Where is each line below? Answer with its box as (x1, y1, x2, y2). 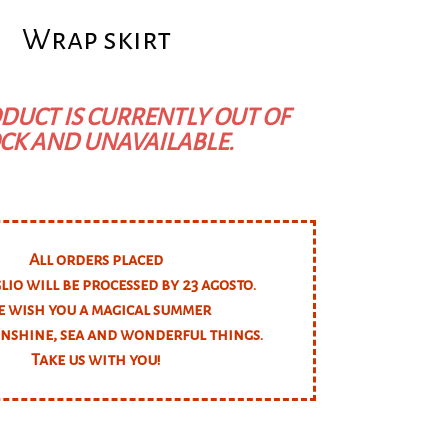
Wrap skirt (21, 23, 171, 56)
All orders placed (29, 251, 164, 270)
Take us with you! (31, 351, 162, 370)
